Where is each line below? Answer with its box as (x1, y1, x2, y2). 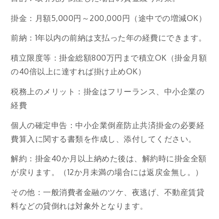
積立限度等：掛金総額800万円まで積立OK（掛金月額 (11, 53, 207, 63)
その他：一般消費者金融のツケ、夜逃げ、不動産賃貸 (11, 187, 205, 197)
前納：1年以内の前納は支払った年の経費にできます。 (11, 33, 207, 43)
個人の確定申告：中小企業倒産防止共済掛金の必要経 (11, 120, 205, 130)
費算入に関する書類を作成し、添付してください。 (11, 133, 197, 144)
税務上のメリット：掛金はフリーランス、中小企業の (11, 86, 205, 96)
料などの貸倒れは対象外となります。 (11, 201, 148, 211)
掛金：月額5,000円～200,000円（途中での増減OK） (11, 13, 207, 23)
